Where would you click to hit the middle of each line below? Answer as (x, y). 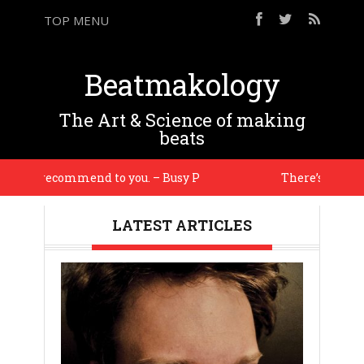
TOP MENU (76, 20)
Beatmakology (182, 84)
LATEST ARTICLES (182, 225)
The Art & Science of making (182, 120)
